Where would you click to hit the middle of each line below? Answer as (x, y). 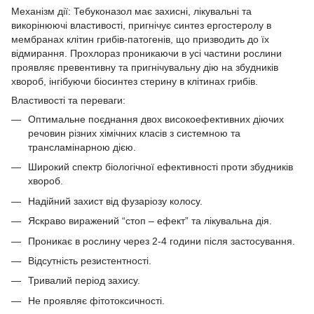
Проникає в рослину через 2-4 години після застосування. (162, 241)
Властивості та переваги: (68, 100)
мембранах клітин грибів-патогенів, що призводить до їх (140, 39)
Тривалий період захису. (84, 281)
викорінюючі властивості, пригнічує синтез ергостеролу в (141, 25)
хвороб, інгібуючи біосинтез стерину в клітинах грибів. (135, 81)
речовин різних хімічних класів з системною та (134, 133)
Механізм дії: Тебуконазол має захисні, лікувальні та (131, 11)
